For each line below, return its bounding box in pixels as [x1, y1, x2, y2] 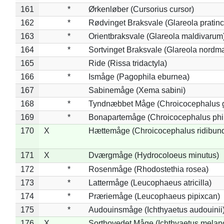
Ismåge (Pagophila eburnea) [88, 72, 189, 81]
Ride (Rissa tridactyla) [88, 58, 167, 67]
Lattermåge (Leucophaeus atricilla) [88, 178, 211, 187]
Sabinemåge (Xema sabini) [88, 85, 185, 94]
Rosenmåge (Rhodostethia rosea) [88, 164, 208, 173]
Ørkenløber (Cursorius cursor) [88, 4, 194, 13]
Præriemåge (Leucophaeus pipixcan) [88, 191, 220, 200]
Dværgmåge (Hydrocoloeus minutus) [88, 150, 219, 159]
